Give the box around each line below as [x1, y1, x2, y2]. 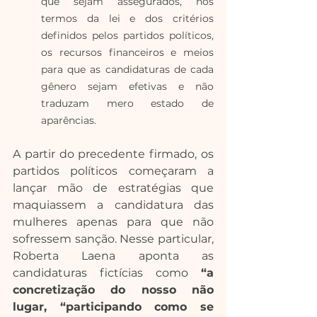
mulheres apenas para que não [13, 215, 214, 229]
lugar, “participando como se [13, 300, 214, 313]
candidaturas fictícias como [13, 266, 201, 279]
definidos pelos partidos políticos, [41, 29, 214, 42]
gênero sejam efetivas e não [41, 80, 214, 93]
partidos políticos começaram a [13, 164, 214, 178]
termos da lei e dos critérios [41, 12, 214, 25]
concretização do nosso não [13, 283, 214, 296]
